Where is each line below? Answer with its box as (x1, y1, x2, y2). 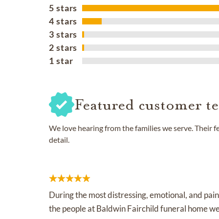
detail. (49, 135, 69, 145)
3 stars (49, 29, 78, 40)
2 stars (49, 42, 78, 53)
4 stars (49, 16, 78, 27)
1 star (49, 55, 73, 66)
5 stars (49, 2, 78, 14)
